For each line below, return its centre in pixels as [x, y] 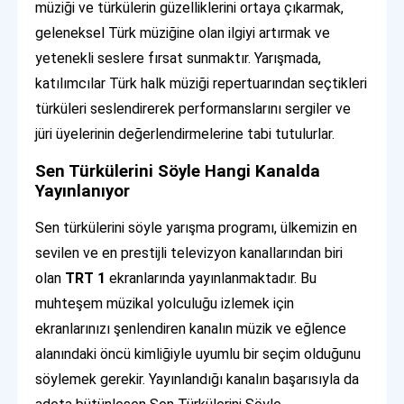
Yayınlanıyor [83, 192]
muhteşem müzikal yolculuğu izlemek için [165, 304]
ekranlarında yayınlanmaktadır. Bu [211, 279]
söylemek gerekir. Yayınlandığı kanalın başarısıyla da [197, 380]
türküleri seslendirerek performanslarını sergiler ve [193, 109]
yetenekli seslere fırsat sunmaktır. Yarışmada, [179, 59]
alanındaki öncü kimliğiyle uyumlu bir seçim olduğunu [198, 354]
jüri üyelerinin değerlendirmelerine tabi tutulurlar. [185, 134]
